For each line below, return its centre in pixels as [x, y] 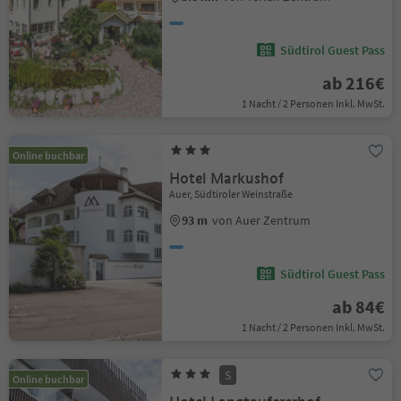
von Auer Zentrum [262, 220]
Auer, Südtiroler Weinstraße [231, 194]
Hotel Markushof [227, 179]
